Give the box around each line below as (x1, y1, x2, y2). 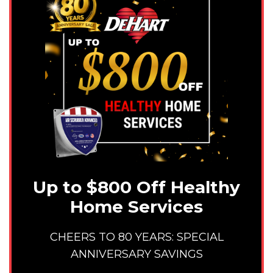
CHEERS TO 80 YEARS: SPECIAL (49, 230, 224, 244)
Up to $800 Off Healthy (33, 177, 240, 198)
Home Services (70, 196, 203, 218)
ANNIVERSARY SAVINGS (70, 247, 203, 261)
